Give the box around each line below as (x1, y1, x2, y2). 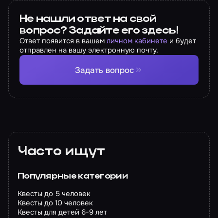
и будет (167, 36, 197, 46)
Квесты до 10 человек (17, 198, 93, 208)
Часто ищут (17, 145, 105, 159)
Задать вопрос (75, 64, 134, 75)
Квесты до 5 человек (17, 189, 91, 199)
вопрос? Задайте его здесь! (19, 25, 179, 36)
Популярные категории (17, 172, 128, 181)
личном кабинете (107, 36, 168, 46)
